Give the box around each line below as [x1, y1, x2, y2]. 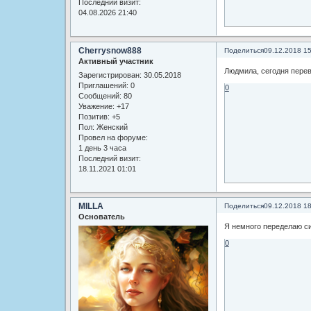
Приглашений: [78, 81, 128, 90]
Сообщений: [78, 91, 121, 100]
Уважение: [78, 101, 115, 110]
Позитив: [78, 112, 110, 121]
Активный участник [78, 57, 153, 66]
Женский [94, 122, 128, 131]
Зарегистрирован [78, 70, 140, 79]
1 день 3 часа [78, 143, 126, 152]
